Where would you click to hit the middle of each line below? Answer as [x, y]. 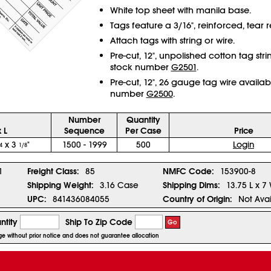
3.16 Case [119, 185]
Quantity [143, 120]
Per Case [143, 131]
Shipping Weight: [60, 185]
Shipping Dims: [191, 185]
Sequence [84, 131]
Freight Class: [53, 171]
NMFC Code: [188, 171]
